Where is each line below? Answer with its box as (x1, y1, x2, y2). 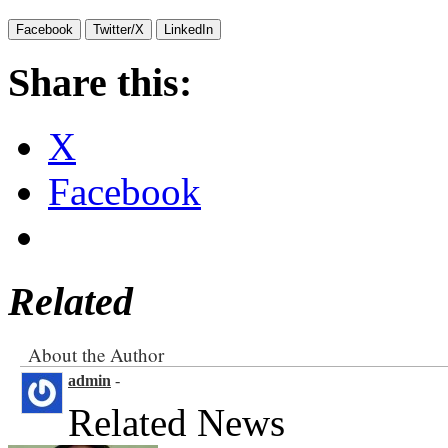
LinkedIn (164, 21, 213, 37)
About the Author (28, 341, 164, 367)
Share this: (8, 59, 192, 105)
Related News (68, 400, 285, 444)
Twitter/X (93, 21, 144, 37)
